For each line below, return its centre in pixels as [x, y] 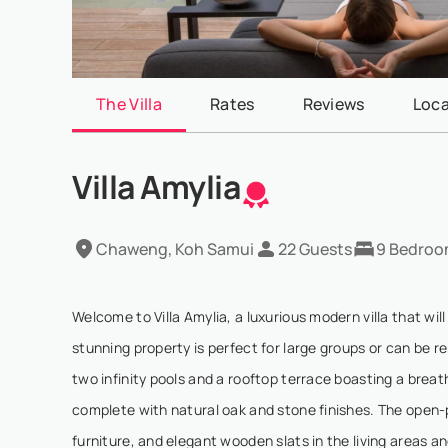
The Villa [129, 103]
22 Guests [315, 249]
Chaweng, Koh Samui [175, 249]
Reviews [333, 103]
